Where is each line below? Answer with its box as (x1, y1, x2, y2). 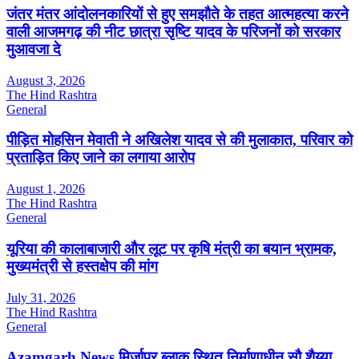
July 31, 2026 (6, 290, 75, 305)
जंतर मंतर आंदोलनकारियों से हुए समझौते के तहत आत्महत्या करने (6, 6, 349, 23)
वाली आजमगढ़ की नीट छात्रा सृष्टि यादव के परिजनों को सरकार (6, 23, 341, 41)
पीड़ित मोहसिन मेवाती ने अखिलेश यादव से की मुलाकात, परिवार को (6, 131, 353, 149)
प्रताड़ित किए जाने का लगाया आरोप (6, 149, 195, 167)
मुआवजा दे (6, 41, 61, 58)
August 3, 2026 (6, 73, 85, 87)
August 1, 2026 (6, 182, 85, 196)
